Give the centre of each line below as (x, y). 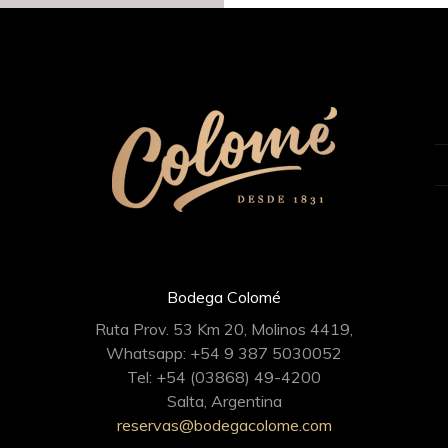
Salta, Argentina (224, 401)
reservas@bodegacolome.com (224, 425)
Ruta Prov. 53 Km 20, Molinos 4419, (224, 329)
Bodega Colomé (224, 297)
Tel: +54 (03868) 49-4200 (224, 377)
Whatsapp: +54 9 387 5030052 (224, 353)
